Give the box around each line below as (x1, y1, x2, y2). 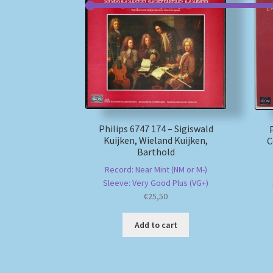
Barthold (136, 145, 175, 158)
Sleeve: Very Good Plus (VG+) (103, 177, 209, 189)
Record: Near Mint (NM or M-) (104, 164, 207, 175)
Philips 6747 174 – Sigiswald (98, 122, 213, 135)
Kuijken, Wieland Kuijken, (104, 133, 208, 146)
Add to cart (134, 219, 177, 231)
